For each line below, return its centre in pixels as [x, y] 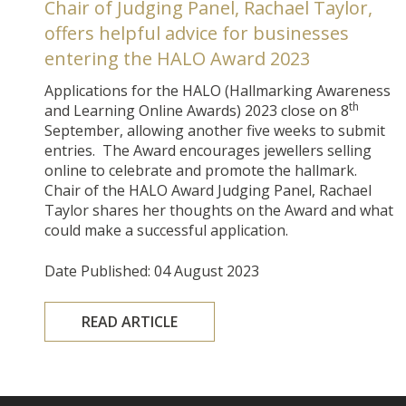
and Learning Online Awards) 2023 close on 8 [197, 110]
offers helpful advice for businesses [197, 33]
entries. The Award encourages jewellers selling [208, 150]
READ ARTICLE [130, 321]
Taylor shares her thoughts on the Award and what [219, 210]
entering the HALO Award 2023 [178, 58]
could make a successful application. [167, 230]
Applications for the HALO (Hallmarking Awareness [218, 90]
